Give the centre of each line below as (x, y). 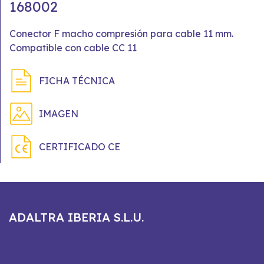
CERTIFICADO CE (80, 147)
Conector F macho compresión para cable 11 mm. (121, 34)
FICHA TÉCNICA (77, 81)
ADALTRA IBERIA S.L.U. (76, 217)
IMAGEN (59, 114)
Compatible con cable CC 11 (73, 48)
